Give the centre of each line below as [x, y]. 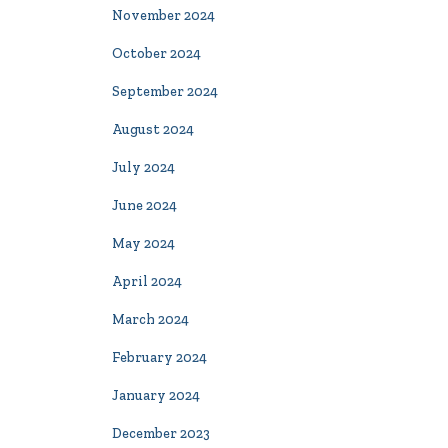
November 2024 [163, 15]
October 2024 [156, 53]
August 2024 [153, 129]
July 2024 [143, 167]
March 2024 [150, 319]
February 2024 [159, 357]
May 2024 [143, 243]
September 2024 [165, 91]
